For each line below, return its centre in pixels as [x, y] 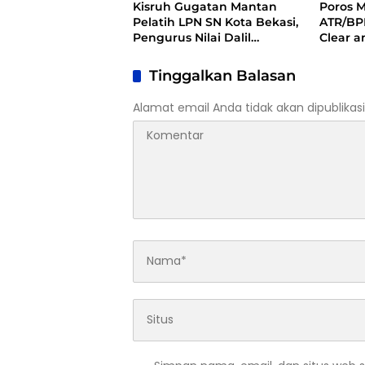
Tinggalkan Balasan [222, 75]
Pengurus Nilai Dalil [192, 37]
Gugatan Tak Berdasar [200, 53]
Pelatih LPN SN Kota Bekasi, [215, 22]
